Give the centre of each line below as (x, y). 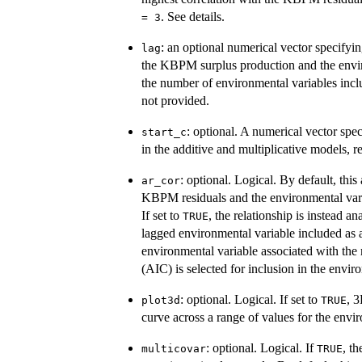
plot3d (161, 300)
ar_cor (161, 180)
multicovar (174, 348)
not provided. (175, 100)
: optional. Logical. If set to (250, 299)
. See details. (193, 16)
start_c (164, 132)
